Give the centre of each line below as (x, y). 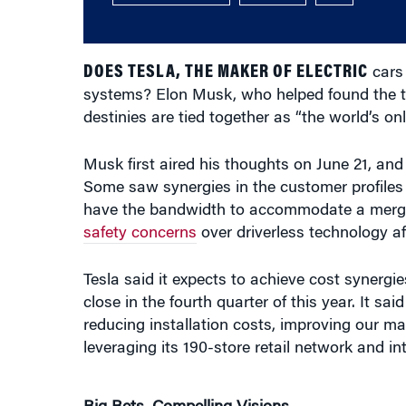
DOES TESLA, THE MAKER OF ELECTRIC (225, 57)
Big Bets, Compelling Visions (186, 392)
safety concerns (140, 218)
